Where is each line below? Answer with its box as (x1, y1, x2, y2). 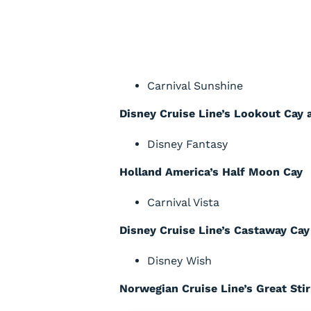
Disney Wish (147, 254, 212, 267)
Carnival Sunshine (147, 79, 243, 92)
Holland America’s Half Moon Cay (119, 165, 303, 178)
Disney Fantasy (147, 137, 228, 151)
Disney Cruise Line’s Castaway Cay (119, 224, 310, 237)
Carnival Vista (147, 196, 219, 209)
